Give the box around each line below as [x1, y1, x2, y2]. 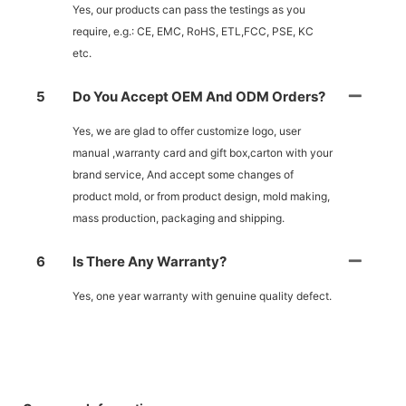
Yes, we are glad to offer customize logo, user [72, 124, 301, 139]
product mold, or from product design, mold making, [72, 189, 330, 204]
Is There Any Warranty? [72, 253, 227, 271]
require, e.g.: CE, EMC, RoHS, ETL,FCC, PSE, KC [72, 24, 314, 39]
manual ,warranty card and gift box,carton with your [72, 146, 333, 160]
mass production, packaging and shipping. [72, 211, 285, 226]
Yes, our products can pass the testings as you [72, 3, 305, 17]
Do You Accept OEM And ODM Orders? [72, 88, 325, 106]
